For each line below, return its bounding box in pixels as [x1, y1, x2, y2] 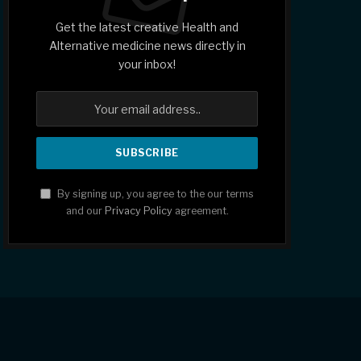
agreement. [172, 205, 229, 218]
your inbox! [118, 57, 176, 72]
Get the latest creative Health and [56, 20, 239, 35]
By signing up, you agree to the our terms [55, 188, 255, 201]
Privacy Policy [104, 205, 172, 218]
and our [65, 205, 105, 218]
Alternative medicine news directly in [48, 39, 246, 53]
